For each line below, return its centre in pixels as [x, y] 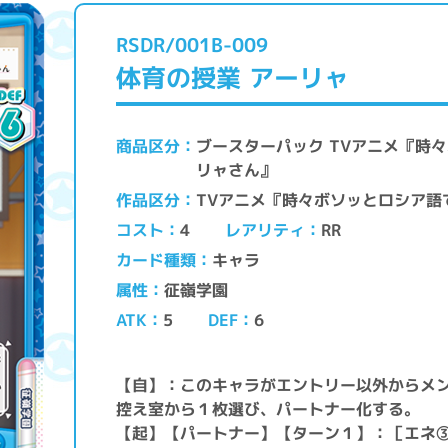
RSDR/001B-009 [192, 44]
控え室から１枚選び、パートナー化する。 [268, 409]
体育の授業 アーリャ [232, 77]
